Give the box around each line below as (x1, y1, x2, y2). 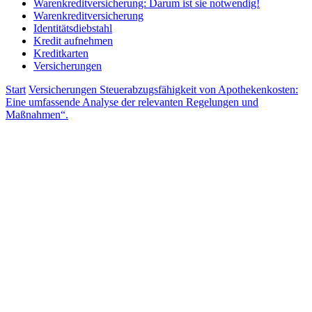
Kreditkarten (33, 47, 88, 59)
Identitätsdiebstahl (33, 22, 112, 34)
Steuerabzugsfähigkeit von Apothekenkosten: (100, 84, 298, 95)
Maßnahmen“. (6, 109, 68, 120)
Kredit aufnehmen (33, 35, 113, 47)
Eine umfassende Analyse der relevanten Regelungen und (6, 96, 258, 108)
